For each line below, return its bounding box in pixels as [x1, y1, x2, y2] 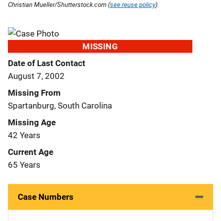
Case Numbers [18, 191, 74, 202]
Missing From [8, 87, 61, 98]
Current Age [8, 147, 53, 157]
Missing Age [8, 117, 56, 127]
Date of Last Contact [8, 58, 85, 68]
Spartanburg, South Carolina [8, 100, 112, 110]
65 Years [8, 159, 40, 170]
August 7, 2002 [8, 71, 65, 81]
